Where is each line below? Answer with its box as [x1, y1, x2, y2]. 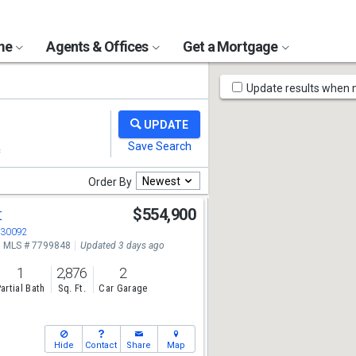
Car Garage [99, 282, 148, 295]
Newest [142, 174, 180, 188]
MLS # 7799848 [2, 240, 71, 251]
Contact [85, 340, 118, 350]
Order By [88, 176, 132, 188]
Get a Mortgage [182, 38, 281, 55]
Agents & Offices [46, 38, 151, 55]
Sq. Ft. [57, 282, 86, 295]
